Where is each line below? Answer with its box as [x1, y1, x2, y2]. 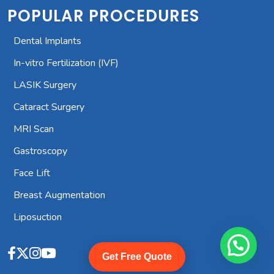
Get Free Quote [102, 251, 172, 262]
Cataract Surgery [13, 100, 84, 114]
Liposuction [13, 210, 62, 224]
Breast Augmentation [13, 188, 105, 202]
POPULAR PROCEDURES [7, 5, 199, 28]
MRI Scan [13, 122, 54, 136]
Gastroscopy [13, 144, 67, 158]
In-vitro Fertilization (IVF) [13, 56, 119, 70]
